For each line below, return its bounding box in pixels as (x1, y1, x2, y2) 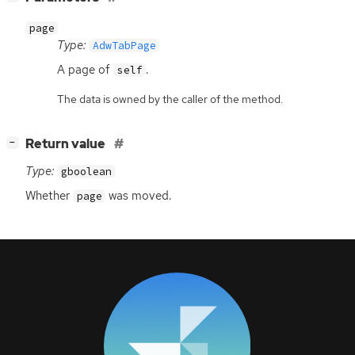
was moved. (105, 187, 172, 204)
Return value (25, 135, 108, 152)
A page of (57, 61, 113, 78)
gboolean (60, 164, 112, 178)
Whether (25, 187, 73, 204)
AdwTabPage (92, 38, 156, 52)
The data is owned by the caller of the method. (57, 91, 283, 106)
